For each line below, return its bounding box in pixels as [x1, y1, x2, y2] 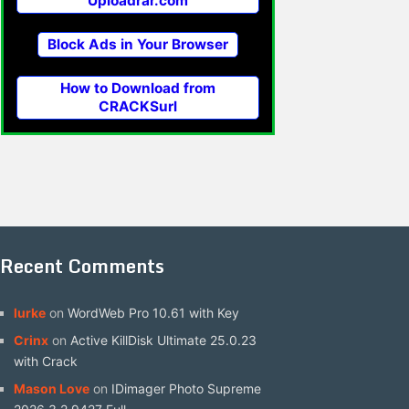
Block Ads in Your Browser [47, 36, 228, 54]
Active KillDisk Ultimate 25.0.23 [70, 331, 257, 348]
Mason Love [14, 380, 90, 396]
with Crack [14, 352, 79, 369]
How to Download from [60, 79, 215, 98]
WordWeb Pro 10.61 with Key [68, 304, 240, 320]
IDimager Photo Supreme [111, 380, 262, 396]
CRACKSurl [99, 98, 177, 116]
